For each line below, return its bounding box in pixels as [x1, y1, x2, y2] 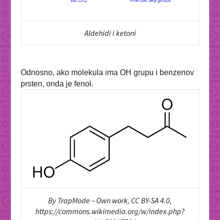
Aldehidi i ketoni [84, 27, 136, 38]
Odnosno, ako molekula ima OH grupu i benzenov [21, 68, 194, 77]
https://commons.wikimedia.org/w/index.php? [35, 206, 185, 216]
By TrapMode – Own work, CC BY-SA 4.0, [48, 195, 172, 205]
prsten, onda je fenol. [21, 79, 94, 88]
